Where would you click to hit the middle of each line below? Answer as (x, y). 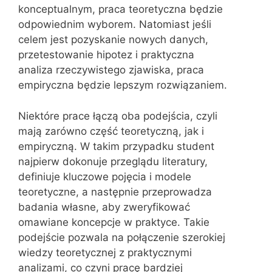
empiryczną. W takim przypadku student (116, 146)
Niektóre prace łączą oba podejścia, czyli (118, 116)
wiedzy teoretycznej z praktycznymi (105, 252)
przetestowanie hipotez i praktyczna (106, 55)
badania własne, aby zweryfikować (104, 207)
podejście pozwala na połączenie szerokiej (122, 237)
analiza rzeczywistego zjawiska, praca (111, 70)
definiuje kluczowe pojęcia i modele (105, 176)
